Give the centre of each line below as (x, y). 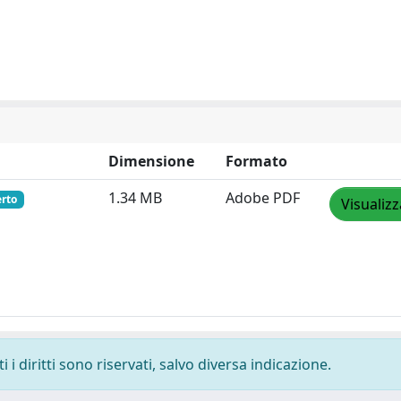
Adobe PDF (263, 197)
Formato (256, 161)
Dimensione (151, 161)
